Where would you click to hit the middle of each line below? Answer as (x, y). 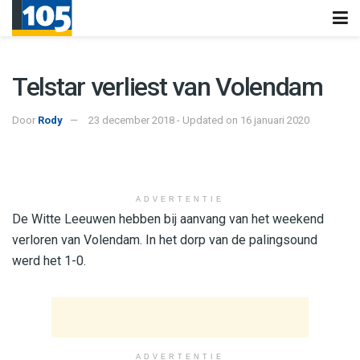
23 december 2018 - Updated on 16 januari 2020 (199, 120)
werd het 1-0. (49, 260)
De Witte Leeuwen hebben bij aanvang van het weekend (168, 219)
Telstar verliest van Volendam (168, 87)
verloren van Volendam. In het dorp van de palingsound (165, 239)
